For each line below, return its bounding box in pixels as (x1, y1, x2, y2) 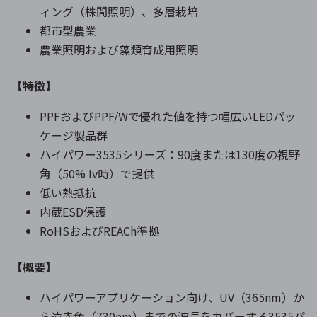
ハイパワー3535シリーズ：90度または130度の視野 (40, 145, 300, 163)
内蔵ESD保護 (40, 202, 106, 220)
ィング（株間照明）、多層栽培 (40, 2, 198, 20)
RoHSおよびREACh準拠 (40, 221, 159, 239)
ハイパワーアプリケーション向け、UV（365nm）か (40, 288, 304, 306)
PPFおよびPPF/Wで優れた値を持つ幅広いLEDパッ (40, 107, 296, 125)
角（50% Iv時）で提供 (40, 164, 154, 182)
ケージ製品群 (40, 126, 108, 144)
